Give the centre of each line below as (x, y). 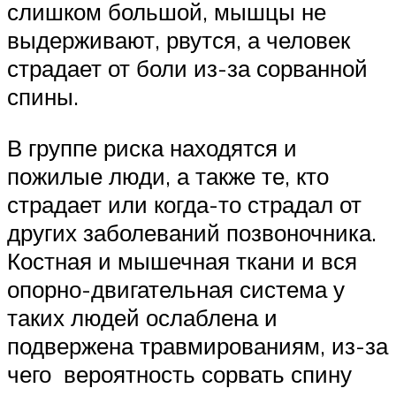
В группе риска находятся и (152, 147)
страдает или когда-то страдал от (184, 204)
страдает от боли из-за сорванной (187, 69)
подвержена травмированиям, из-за (198, 345)
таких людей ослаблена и (142, 317)
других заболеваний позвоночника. (192, 232)
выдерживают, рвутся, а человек (179, 40)
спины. (43, 97)
